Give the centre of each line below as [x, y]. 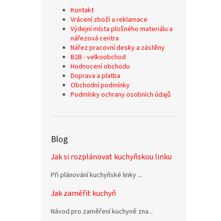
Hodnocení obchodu [100, 67]
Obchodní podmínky [100, 85]
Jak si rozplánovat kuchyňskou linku [111, 157]
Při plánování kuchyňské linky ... [96, 175]
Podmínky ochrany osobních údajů [121, 95]
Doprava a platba [95, 76]
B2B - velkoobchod [98, 57]
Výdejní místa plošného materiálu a [122, 29]
